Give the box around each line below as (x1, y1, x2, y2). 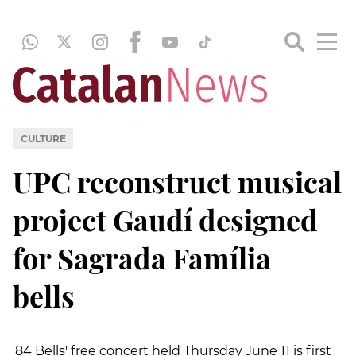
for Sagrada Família (13, 238, 271, 277)
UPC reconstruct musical (13, 161, 342, 200)
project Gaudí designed (13, 199, 318, 238)
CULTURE (20, 132, 66, 145)
